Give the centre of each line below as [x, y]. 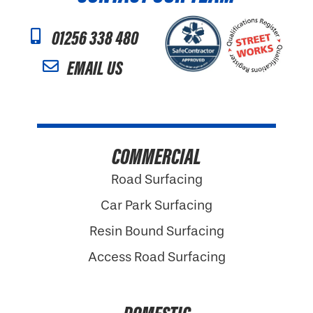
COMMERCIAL [156, 157]
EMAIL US [95, 68]
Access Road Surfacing [156, 257]
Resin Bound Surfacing [156, 232]
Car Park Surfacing [156, 206]
